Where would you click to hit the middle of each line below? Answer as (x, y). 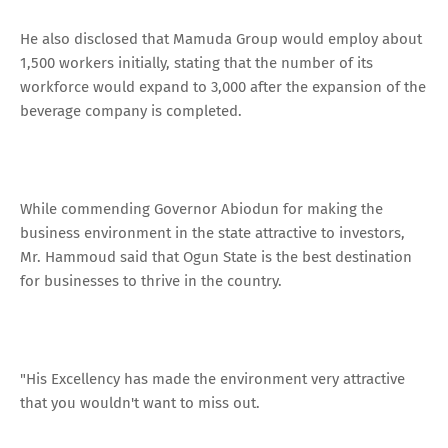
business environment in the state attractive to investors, (212, 232)
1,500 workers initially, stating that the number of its (196, 62)
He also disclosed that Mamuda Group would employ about (221, 38)
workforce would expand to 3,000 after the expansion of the (223, 86)
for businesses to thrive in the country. (151, 280)
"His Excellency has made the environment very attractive (212, 378)
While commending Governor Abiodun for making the (201, 208)
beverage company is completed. (131, 110)
